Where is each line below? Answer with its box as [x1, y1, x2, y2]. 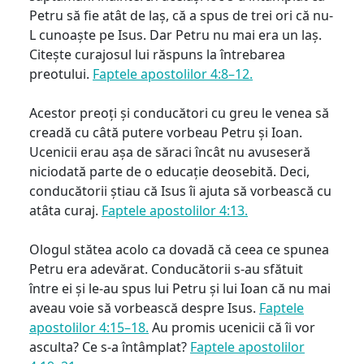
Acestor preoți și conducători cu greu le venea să [29, 103, 329, 122]
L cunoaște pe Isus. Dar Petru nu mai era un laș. [29, 25, 322, 44]
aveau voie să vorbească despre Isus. [29, 298, 259, 317]
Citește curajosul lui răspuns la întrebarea [29, 45, 285, 63]
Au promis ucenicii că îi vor [149, 318, 315, 336]
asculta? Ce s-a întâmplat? [29, 337, 190, 356]
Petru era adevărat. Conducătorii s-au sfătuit [29, 259, 303, 278]
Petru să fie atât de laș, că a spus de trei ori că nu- [29, 6, 333, 24]
